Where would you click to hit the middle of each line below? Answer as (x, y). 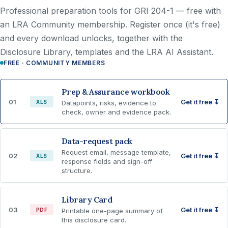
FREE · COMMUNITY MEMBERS (54, 63)
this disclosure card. (94, 220)
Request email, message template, (116, 152)
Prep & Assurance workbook (116, 92)
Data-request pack (97, 141)
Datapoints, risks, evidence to (109, 103)
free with (204, 11)
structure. (77, 170)
